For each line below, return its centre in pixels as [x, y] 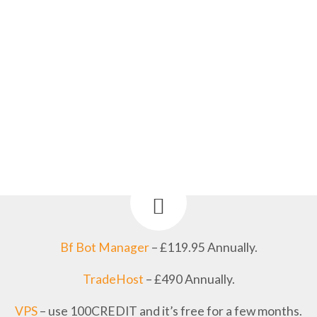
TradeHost [113, 279]
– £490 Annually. [189, 279]
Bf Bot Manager [104, 247]
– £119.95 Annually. [203, 247]
